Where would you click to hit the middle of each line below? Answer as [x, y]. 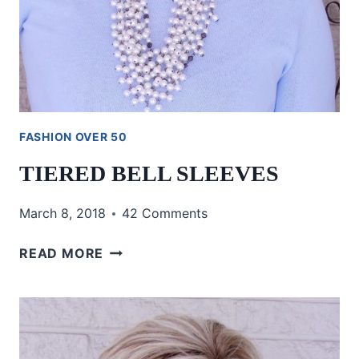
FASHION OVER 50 [73, 137]
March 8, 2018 [63, 213]
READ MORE [62, 253]
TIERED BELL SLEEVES [149, 173]
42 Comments [165, 213]
